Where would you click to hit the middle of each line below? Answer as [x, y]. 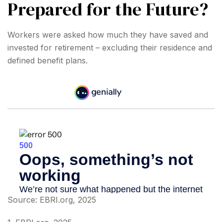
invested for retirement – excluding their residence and [110, 48]
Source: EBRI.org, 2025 [52, 200]
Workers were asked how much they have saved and [108, 35]
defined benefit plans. [48, 60]
